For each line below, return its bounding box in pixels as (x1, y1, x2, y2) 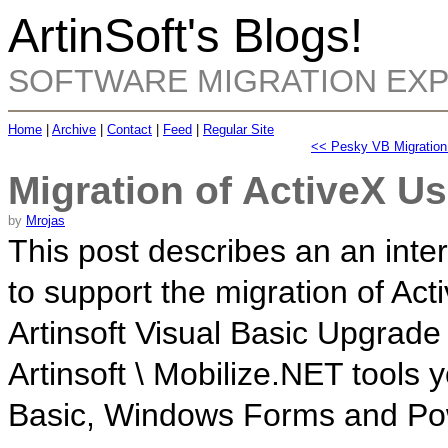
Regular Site (203, 122, 274, 137)
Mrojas (26, 213, 65, 229)
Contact (107, 122, 152, 137)
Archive (52, 122, 96, 137)
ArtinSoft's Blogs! (8, 9, 363, 62)
